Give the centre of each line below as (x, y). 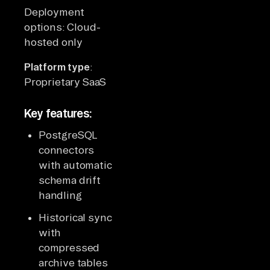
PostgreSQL (68, 134)
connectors (67, 149)
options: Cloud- (62, 27)
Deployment (55, 11)
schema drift (70, 180)
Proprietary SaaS (65, 81)
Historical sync (75, 217)
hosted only (54, 42)
